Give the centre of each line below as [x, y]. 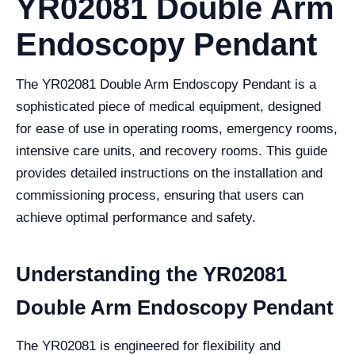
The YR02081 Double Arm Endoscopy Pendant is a [166, 84]
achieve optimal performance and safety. [136, 218]
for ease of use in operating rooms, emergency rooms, [177, 129]
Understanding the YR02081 [151, 274]
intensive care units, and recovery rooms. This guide [172, 151]
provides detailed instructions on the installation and [169, 173]
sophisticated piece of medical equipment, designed [168, 107]
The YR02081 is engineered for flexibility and [148, 346]
